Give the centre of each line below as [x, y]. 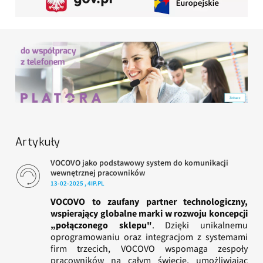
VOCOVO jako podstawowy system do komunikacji [139, 163]
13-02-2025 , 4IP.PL [77, 183]
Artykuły [38, 142]
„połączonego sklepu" [101, 225]
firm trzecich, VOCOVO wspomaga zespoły [149, 249]
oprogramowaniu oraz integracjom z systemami [149, 237]
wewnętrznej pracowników [98, 173]
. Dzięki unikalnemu [200, 225]
